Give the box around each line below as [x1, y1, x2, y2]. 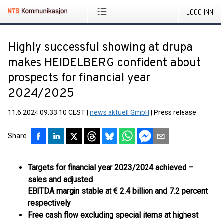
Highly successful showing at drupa [8, 40, 193, 55]
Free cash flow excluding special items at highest [28, 210, 198, 220]
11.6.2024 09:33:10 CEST [8, 109, 85, 116]
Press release [154, 109, 196, 116]
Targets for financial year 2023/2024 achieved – [28, 163, 193, 172]
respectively [28, 198, 71, 208]
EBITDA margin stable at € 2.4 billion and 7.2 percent [28, 186, 208, 196]
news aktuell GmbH [90, 109, 149, 116]
